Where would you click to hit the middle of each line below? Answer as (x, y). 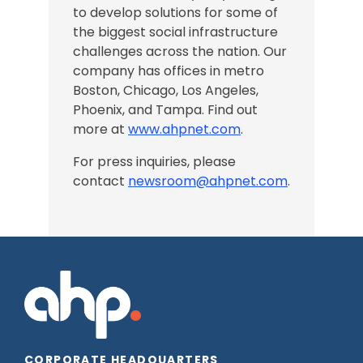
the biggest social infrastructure (175, 32)
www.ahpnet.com (184, 129)
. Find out (230, 110)
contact (100, 181)
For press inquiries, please (154, 162)
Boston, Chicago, (126, 90)
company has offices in (148, 71)
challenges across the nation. (168, 51)
